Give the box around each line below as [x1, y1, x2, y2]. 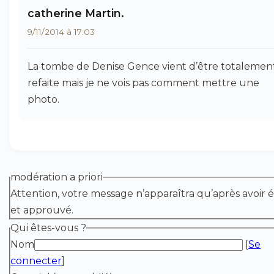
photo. [28, 94, 59, 105]
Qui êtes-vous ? [10, 222, 86, 234]
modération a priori [10, 171, 103, 183]
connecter [10, 255, 62, 267]
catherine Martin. [28, 7, 124, 20]
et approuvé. [10, 204, 73, 216]
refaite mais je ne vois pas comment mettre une [28, 77, 259, 89]
